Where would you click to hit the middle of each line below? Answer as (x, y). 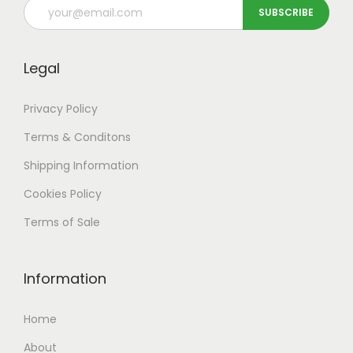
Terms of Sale (62, 223)
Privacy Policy (61, 109)
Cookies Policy (63, 194)
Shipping (47, 166)
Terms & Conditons (77, 137)
